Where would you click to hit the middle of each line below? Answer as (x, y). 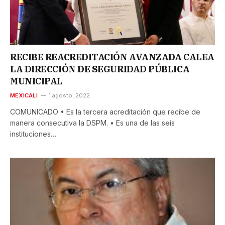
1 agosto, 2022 (69, 96)
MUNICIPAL (36, 81)
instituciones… (33, 134)
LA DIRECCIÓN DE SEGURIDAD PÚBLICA (100, 69)
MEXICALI (24, 96)
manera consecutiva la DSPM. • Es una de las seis (92, 123)
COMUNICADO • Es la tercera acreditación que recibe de (105, 112)
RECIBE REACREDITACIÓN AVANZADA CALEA (112, 57)
